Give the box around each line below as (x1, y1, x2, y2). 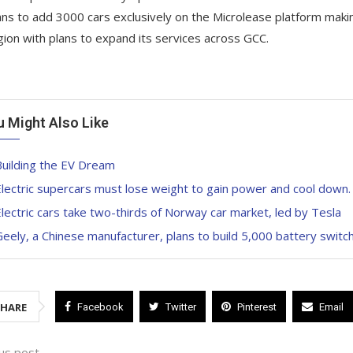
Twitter (165, 300, 196, 313)
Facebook (76, 300, 124, 313)
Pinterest (236, 300, 277, 313)
